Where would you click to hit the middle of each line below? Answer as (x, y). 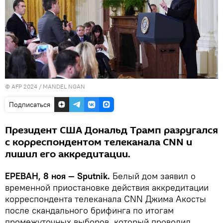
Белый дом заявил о (153, 176)
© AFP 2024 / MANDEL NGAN (45, 86)
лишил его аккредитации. (68, 154)
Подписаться (30, 104)
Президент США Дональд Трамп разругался (111, 130)
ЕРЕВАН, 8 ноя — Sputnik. (57, 176)
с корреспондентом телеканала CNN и (99, 142)
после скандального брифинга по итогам (89, 210)
